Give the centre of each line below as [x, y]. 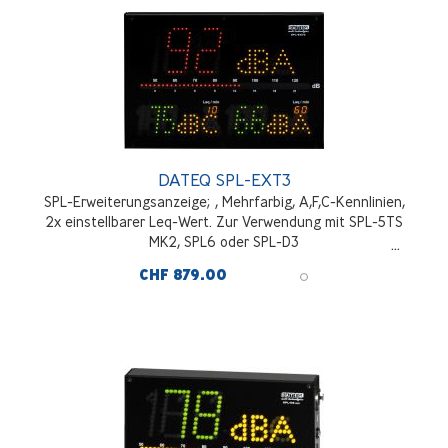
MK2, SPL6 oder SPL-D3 [224, 241]
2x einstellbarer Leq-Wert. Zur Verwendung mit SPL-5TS [224, 221]
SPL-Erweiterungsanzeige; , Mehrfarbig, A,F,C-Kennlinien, [224, 201]
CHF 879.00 [183, 274]
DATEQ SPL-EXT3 [224, 179]
